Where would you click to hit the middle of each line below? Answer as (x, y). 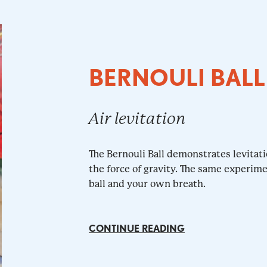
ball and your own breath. (147, 184)
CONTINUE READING (136, 229)
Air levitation (137, 119)
